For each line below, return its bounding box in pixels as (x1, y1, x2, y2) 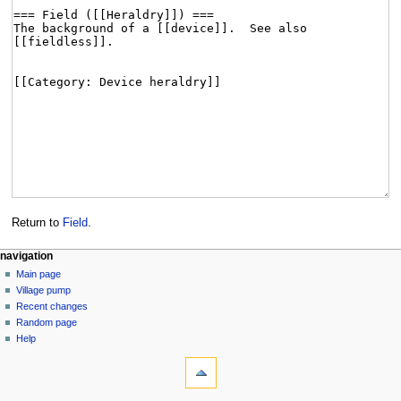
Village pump (16, 284, 72, 295)
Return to (11, 217, 63, 230)
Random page (16, 316, 78, 328)
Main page (16, 268, 62, 279)
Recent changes (16, 300, 89, 311)
